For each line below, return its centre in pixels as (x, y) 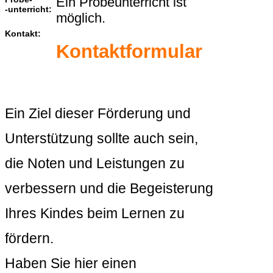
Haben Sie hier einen (71, 264)
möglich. (81, 18)
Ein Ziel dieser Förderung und (98, 114)
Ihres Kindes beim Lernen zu (95, 214)
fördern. (29, 239)
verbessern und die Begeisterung (109, 189)
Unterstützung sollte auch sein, (101, 139)
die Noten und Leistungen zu (95, 164)
